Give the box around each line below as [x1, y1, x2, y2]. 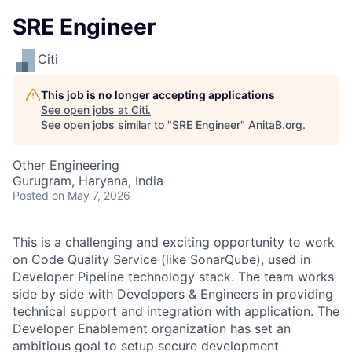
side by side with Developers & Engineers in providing [13, 286, 333, 302]
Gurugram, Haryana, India [13, 173, 163, 189]
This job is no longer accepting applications [41, 88, 275, 101]
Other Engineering [13, 157, 119, 173]
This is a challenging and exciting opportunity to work [13, 234, 335, 250]
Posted [13, 189, 49, 202]
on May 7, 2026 [52, 189, 130, 202]
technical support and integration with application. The [13, 303, 339, 319]
